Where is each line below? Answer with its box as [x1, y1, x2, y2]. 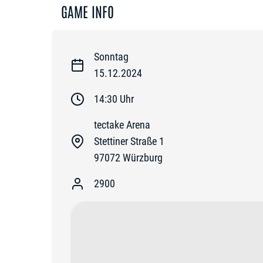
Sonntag [94, 50, 129, 63]
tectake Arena [94, 119, 150, 131]
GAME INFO [61, 2, 114, 20]
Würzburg [123, 151, 163, 164]
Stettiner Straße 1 [94, 135, 164, 147]
